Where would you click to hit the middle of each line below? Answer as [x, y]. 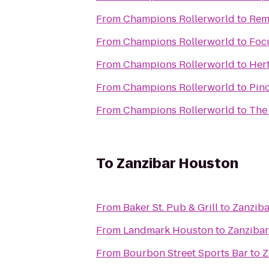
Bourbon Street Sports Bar [186, 253]
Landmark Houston [168, 230]
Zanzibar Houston [177, 164]
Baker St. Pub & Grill [171, 207]
